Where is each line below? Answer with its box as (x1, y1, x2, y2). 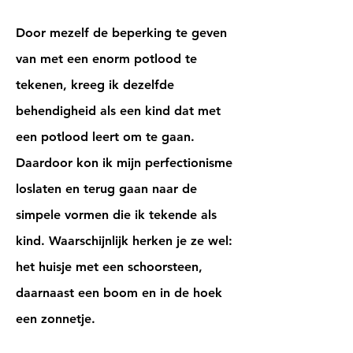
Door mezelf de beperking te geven (16, 25, 227, 40)
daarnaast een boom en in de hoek (16, 285, 222, 300)
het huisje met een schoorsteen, (16, 259, 203, 274)
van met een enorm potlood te (16, 51, 197, 66)
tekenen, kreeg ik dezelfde (16, 77, 174, 92)
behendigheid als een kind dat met (16, 103, 221, 118)
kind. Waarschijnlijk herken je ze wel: (16, 233, 232, 248)
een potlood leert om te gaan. (16, 129, 195, 144)
